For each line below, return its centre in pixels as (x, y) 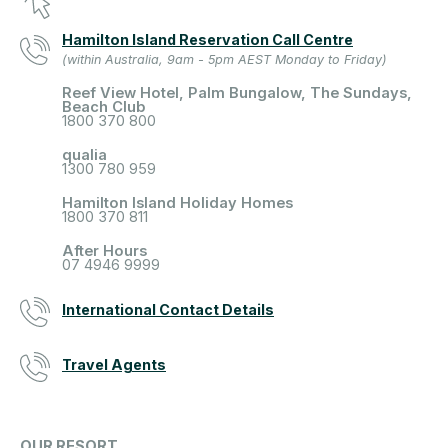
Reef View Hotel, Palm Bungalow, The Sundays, (237, 93)
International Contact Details (168, 310)
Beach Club (104, 107)
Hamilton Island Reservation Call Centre (207, 40)
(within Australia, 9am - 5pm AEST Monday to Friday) (224, 60)
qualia (84, 155)
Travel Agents (114, 365)
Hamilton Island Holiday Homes (177, 203)
